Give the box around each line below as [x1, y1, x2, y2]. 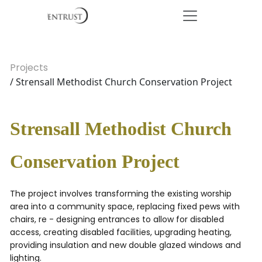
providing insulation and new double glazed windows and [10, 239, 241, 251]
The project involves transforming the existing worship [10, 188, 232, 199]
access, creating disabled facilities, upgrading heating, [10, 226, 232, 238]
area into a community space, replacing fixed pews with [10, 201, 240, 212]
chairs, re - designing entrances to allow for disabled [10, 213, 224, 225]
